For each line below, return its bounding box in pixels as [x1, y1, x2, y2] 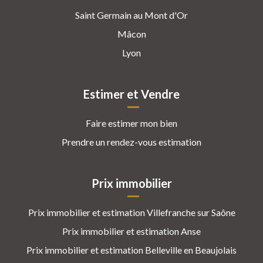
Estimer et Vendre [83, 86, 180, 101]
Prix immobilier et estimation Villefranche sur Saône [28, 206, 235, 218]
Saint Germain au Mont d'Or [75, 9, 188, 21]
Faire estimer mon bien [86, 117, 177, 129]
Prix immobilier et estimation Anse [62, 225, 201, 237]
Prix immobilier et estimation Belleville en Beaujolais [26, 244, 237, 255]
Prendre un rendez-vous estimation [62, 136, 201, 147]
